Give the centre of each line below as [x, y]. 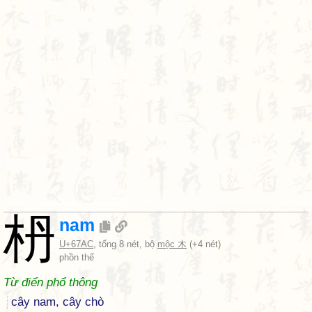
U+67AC [76, 244]
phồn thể [77, 257]
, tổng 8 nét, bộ [125, 244]
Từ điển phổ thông [50, 282]
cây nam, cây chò [57, 302]
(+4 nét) [204, 244]
